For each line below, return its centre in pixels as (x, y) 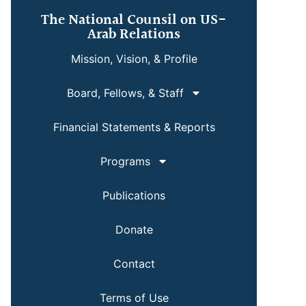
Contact (134, 264)
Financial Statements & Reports (134, 127)
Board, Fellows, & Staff (125, 93)
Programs (125, 161)
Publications (134, 195)
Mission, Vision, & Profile (134, 59)
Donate (134, 229)
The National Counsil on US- (134, 20)
